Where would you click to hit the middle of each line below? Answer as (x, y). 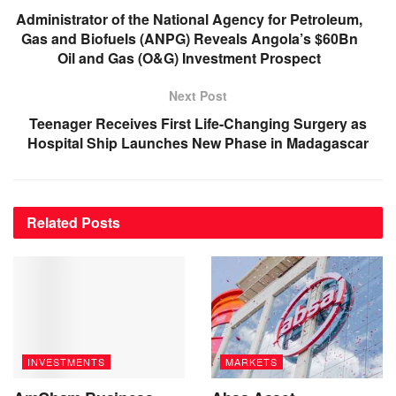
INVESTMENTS (66, 362)
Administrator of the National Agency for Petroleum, (189, 19)
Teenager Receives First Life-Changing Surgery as (198, 123)
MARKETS (251, 362)
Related (52, 222)
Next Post (198, 95)
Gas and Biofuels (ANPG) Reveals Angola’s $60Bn (189, 38)
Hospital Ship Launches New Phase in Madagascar (198, 142)
